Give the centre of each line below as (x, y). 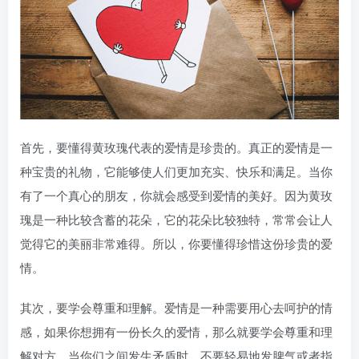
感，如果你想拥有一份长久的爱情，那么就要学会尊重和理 (176, 331)
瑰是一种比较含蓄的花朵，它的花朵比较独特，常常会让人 (176, 219)
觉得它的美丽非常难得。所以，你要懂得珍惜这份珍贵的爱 (176, 243)
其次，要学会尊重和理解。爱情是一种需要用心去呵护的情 (176, 307)
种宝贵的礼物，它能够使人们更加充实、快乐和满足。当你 (176, 171)
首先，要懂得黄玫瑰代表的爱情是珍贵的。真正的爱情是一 (176, 147)
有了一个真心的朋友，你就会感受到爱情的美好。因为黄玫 (176, 195)
